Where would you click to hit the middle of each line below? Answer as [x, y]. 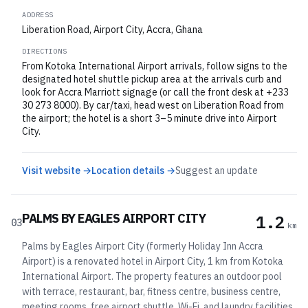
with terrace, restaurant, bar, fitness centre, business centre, [151, 291]
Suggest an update [217, 170]
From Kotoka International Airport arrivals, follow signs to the [155, 66]
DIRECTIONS [44, 51]
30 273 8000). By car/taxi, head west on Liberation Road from [153, 105]
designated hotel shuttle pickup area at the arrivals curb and [152, 79]
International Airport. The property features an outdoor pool [152, 276]
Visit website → [57, 170]
